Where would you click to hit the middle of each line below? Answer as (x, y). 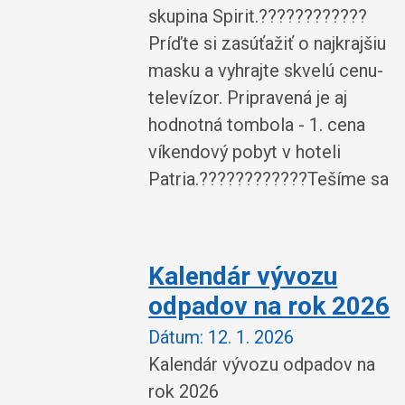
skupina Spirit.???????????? (258, 16)
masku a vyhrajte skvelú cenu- (266, 71)
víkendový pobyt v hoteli (245, 152)
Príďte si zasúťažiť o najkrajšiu (268, 43)
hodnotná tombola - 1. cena (257, 125)
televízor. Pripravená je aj (248, 98)
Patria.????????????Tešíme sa (269, 179)
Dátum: (176, 337)
